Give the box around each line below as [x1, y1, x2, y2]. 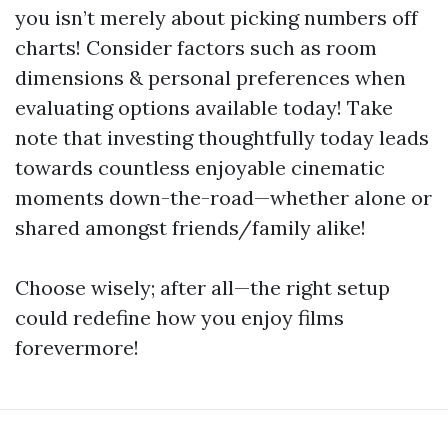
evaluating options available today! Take [15, 95, 393, 120]
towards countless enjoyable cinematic [15, 155, 385, 180]
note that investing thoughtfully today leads [15, 125, 429, 150]
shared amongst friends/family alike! [15, 215, 366, 240]
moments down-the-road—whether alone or [15, 185, 432, 210]
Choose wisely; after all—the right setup [15, 275, 390, 300]
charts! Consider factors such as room [15, 35, 377, 60]
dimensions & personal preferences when [15, 65, 406, 90]
